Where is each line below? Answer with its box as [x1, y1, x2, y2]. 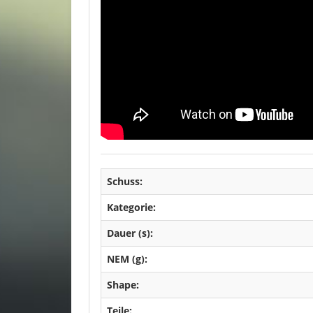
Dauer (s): [107, 226, 153, 240]
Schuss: [107, 175, 143, 188]
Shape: [107, 278, 139, 291]
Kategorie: [107, 201, 156, 214]
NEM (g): [107, 252, 147, 265]
